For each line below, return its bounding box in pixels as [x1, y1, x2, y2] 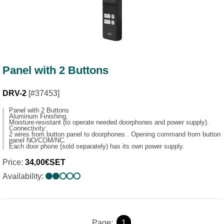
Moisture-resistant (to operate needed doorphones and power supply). [9, 118, 209, 126]
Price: [2, 158, 25, 167]
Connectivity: [9, 124, 47, 132]
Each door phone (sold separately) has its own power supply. [9, 142, 184, 150]
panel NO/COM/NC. [9, 136, 66, 144]
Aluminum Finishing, [9, 112, 68, 120]
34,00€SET [25, 158, 65, 167]
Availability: [2, 172, 45, 181]
